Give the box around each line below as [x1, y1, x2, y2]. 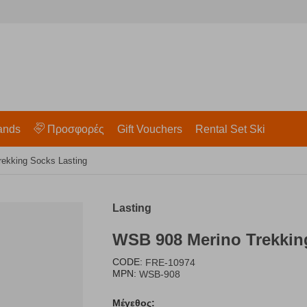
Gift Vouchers [116, 123, 182, 135]
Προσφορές [47, 123, 104, 135]
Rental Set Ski [195, 123, 265, 135]
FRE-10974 [145, 257, 195, 269]
